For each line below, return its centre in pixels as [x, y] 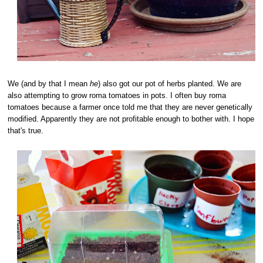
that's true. [26, 130]
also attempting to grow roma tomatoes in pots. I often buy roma [117, 95]
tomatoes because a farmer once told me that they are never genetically [130, 107]
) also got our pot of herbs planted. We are [170, 83]
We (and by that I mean [49, 83]
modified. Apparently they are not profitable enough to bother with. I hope [131, 119]
